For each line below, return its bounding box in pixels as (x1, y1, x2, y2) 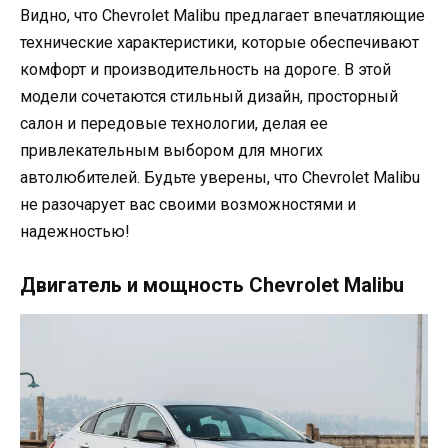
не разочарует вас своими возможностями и (20, 194, 356, 214)
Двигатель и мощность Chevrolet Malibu (20, 273, 404, 298)
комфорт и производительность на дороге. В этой (20, 59, 391, 79)
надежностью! (20, 221, 130, 241)
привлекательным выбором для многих (20, 140, 323, 160)
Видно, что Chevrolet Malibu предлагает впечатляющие (20, 5, 425, 25)
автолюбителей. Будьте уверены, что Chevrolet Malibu (20, 167, 420, 187)
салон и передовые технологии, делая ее (20, 113, 328, 133)
